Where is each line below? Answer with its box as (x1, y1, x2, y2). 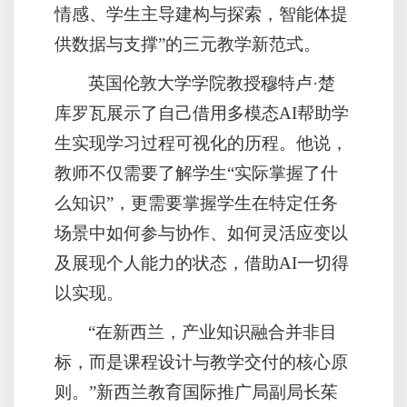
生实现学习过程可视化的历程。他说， (55, 134, 348, 154)
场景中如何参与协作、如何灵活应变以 (55, 223, 348, 243)
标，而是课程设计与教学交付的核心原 (55, 352, 348, 372)
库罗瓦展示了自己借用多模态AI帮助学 (55, 104, 349, 124)
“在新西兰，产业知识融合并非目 (88, 323, 338, 342)
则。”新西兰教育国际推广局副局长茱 (55, 382, 338, 402)
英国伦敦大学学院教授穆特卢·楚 (88, 74, 336, 94)
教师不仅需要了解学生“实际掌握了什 (55, 164, 338, 184)
